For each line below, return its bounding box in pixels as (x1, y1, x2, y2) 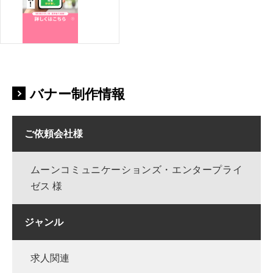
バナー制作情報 (29, 87, 125, 102)
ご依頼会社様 (24, 128, 83, 140)
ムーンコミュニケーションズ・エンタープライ (30, 164, 243, 176)
